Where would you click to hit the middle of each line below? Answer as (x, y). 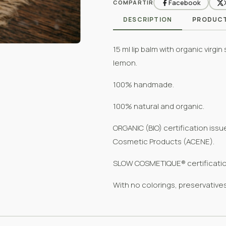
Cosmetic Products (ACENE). (164, 142)
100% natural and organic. (159, 106)
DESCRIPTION (148, 19)
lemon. (125, 63)
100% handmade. (144, 84)
